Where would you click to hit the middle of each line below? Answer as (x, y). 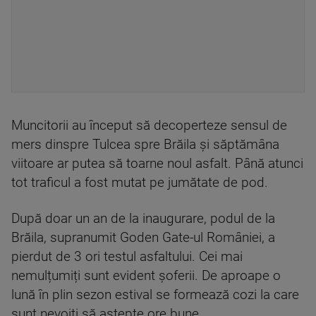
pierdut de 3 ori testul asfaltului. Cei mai (127, 257)
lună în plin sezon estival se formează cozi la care (155, 295)
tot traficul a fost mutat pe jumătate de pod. (140, 183)
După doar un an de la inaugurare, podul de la (143, 219)
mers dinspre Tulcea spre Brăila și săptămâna (145, 145)
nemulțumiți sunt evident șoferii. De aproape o (146, 276)
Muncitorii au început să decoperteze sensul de (149, 126)
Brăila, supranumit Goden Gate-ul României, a (143, 238)
